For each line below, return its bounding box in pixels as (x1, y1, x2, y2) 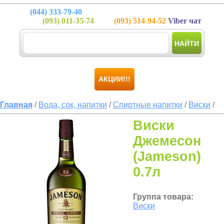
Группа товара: (133, 192, 193, 201)
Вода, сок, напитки (38, 100, 107, 109)
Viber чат (166, 16, 201, 25)
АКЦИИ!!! (98, 75, 130, 83)
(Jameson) (133, 149, 201, 164)
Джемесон (133, 133, 201, 148)
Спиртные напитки (113, 100, 182, 109)
